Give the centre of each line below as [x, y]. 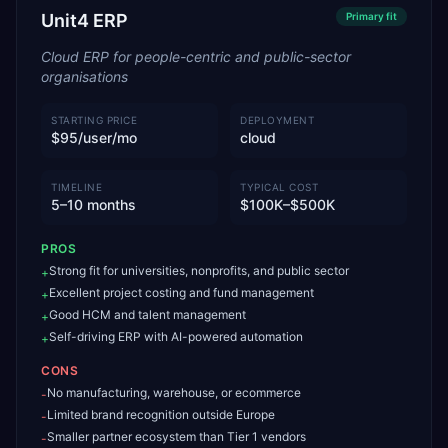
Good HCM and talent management [147, 314]
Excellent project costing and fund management [181, 292]
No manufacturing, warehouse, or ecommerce [174, 392]
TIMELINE [76, 187]
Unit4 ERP [84, 20]
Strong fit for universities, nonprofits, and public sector [199, 270]
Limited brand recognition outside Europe [161, 414]
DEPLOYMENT [277, 120]
